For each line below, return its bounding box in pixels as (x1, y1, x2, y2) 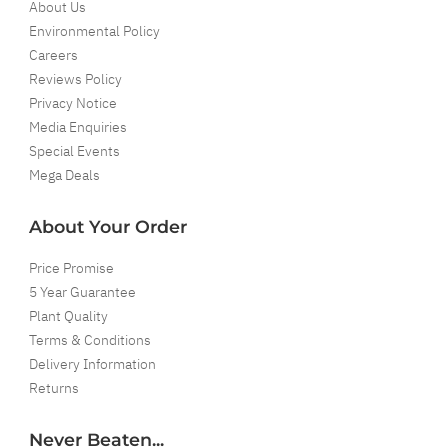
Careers (29, 45, 78, 64)
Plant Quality (29, 306, 108, 325)
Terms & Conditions (29, 330, 151, 349)
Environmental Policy (29, 21, 160, 40)
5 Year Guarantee (29, 282, 136, 301)
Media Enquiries (29, 117, 127, 136)
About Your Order (29, 215, 187, 237)
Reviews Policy (29, 69, 122, 88)
